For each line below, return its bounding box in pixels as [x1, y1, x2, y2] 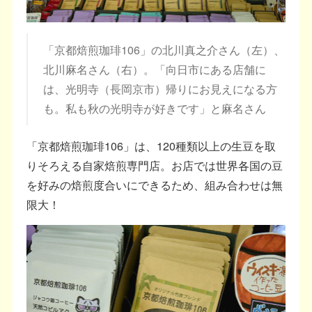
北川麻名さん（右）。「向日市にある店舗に [42, 61, 266, 77]
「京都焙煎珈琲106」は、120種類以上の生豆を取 [26, 138, 276, 154]
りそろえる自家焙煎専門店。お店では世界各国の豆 [26, 157, 283, 173]
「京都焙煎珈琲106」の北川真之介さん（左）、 [42, 42, 285, 58]
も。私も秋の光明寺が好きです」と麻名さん [42, 100, 266, 116]
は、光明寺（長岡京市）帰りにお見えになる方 [42, 81, 277, 97]
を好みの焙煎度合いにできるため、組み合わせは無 [26, 177, 283, 193]
